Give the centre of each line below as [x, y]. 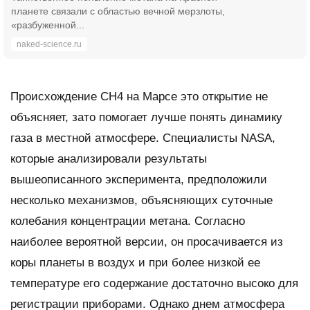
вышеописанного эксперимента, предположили [139, 179]
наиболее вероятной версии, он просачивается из [147, 241]
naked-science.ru [49, 44]
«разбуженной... [48, 25]
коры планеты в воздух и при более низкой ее [135, 262]
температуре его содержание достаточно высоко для [154, 283]
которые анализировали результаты [109, 158]
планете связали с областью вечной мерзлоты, [118, 11]
